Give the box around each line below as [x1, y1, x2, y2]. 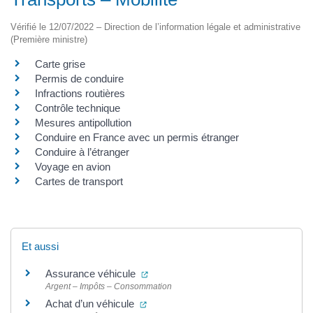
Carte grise [35, 57, 85, 70]
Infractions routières [35, 87, 125, 99]
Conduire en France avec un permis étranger [35, 131, 239, 143]
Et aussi [22, 240, 59, 252]
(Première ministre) [10, 34, 87, 45]
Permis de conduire [35, 72, 124, 85]
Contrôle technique [35, 101, 120, 114]
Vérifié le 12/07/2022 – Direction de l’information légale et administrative [10, 21, 300, 32]
